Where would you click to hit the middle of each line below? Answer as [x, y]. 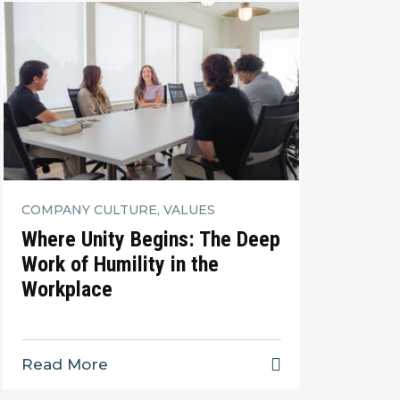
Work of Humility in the [120, 265]
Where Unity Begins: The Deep [150, 240]
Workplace [69, 290]
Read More [64, 365]
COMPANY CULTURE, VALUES [118, 209]
